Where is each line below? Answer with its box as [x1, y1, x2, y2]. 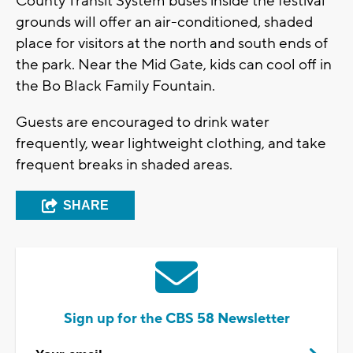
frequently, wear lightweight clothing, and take [16, 134, 326, 154]
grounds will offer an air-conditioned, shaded [16, 13, 313, 32]
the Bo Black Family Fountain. [16, 76, 218, 96]
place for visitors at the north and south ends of [16, 34, 328, 54]
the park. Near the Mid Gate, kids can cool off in [16, 55, 332, 75]
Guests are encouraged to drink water [16, 113, 269, 132]
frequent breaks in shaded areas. [16, 155, 232, 175]
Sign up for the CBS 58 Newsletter [63, 310, 290, 329]
